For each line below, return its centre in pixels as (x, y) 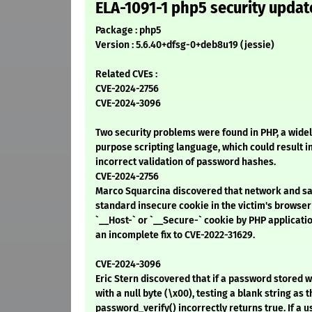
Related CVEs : (126, 75)
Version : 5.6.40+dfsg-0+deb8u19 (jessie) (185, 45)
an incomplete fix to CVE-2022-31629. (175, 235)
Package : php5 (128, 31)
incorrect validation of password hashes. (186, 162)
